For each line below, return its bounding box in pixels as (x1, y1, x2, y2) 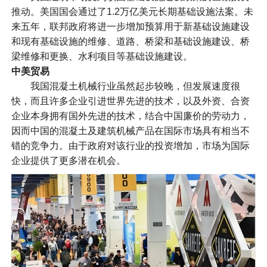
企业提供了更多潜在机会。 (11, 156, 126, 166)
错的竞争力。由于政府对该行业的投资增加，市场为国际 (11, 141, 250, 151)
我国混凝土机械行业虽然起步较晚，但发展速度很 (11, 81, 240, 92)
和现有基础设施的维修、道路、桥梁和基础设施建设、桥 (11, 36, 250, 47)
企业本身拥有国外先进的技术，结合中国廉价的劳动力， (11, 111, 250, 122)
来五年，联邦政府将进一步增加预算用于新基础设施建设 (11, 21, 250, 32)
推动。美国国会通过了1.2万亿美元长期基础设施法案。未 (11, 7, 253, 17)
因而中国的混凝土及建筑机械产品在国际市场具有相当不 (11, 126, 250, 136)
